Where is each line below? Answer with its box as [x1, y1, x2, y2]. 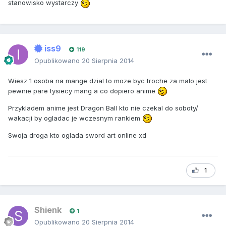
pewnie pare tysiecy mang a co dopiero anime [8, 86, 157, 95]
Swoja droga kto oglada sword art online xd [8, 131, 146, 140]
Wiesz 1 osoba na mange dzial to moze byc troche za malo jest [8, 76, 207, 85]
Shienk [34, 204, 62, 215]
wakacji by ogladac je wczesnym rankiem [8, 114, 142, 123]
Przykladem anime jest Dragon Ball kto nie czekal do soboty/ [8, 104, 198, 112]
